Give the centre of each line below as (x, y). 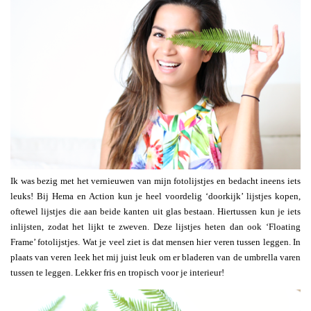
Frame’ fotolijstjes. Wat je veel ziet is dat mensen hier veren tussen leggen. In (155, 242)
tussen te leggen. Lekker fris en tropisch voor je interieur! (117, 273)
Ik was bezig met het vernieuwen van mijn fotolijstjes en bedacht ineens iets (155, 181)
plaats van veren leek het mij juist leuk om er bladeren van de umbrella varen (155, 258)
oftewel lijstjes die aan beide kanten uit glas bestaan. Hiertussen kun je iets (155, 212)
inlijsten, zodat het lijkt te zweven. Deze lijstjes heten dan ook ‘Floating (155, 227)
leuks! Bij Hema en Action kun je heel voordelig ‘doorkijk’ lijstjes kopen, (155, 196)
